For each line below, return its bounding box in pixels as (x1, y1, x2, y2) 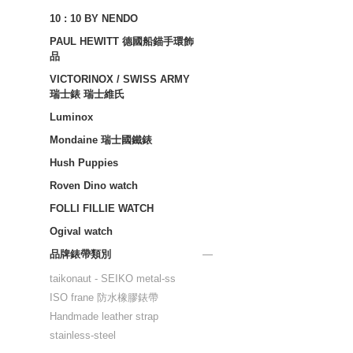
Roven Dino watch (50, 180, 138, 191)
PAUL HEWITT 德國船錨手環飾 (50, 35, 194, 47)
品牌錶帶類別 (50, 248, 111, 260)
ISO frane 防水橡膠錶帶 (50, 292, 158, 303)
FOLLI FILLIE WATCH (50, 203, 154, 214)
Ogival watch (50, 225, 113, 237)
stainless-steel (50, 329, 116, 341)
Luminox (50, 111, 93, 123)
